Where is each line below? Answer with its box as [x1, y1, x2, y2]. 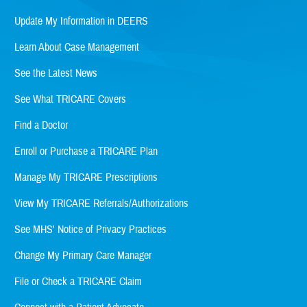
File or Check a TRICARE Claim [14, 274, 142, 288]
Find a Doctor [14, 118, 68, 132]
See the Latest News [14, 66, 97, 80]
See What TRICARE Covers [14, 92, 126, 106]
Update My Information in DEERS [14, 14, 148, 28]
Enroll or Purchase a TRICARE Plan [14, 144, 158, 158]
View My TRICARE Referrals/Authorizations [14, 196, 188, 210]
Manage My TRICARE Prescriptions [14, 170, 158, 184]
